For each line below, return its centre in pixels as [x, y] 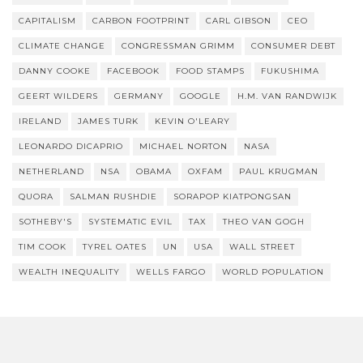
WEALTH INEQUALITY [69, 272]
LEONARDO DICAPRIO [71, 147]
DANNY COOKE [55, 71]
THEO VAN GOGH [264, 222]
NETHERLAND [51, 172]
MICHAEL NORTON [184, 147]
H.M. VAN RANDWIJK [287, 96]
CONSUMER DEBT [293, 46]
